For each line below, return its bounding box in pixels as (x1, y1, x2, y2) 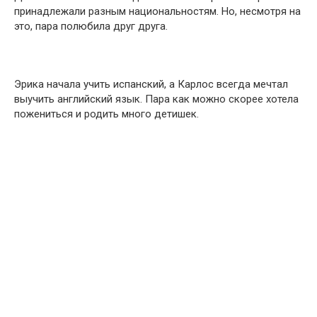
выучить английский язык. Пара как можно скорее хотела (14, 93, 299, 105)
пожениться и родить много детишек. (14, 108, 199, 120)
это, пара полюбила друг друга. (14, 20, 168, 33)
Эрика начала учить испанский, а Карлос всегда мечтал (14, 78, 288, 91)
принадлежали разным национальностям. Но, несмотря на (14, 5, 301, 18)
